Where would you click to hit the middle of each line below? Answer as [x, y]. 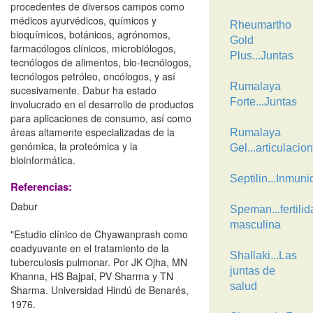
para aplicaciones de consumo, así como [101, 118]
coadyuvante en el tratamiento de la [90, 248]
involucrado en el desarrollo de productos [102, 104]
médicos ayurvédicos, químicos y [83, 20]
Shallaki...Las [263, 255]
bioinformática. [43, 160]
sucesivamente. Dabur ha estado [83, 90]
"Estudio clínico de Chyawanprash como [99, 234]
